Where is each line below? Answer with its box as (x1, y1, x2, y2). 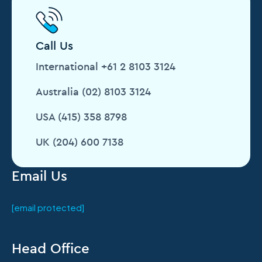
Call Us (36, 37, 73, 53)
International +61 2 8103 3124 (36, 59, 175, 73)
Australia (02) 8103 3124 (36, 84, 151, 98)
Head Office (12, 239, 89, 257)
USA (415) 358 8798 (36, 109, 127, 123)
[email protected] (12, 201, 84, 213)
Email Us (12, 166, 67, 184)
